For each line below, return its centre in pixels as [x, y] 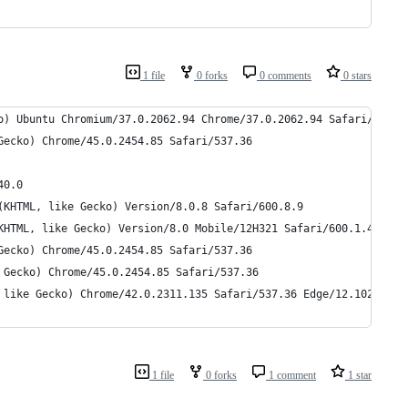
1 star [358, 375]
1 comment [291, 375]
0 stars [356, 76]
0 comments [284, 76]
